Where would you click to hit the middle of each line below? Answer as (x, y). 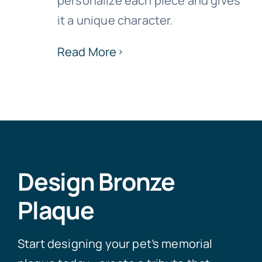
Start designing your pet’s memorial (115, 244)
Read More (87, 52)
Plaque (56, 210)
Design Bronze (96, 182)
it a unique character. (115, 20)
